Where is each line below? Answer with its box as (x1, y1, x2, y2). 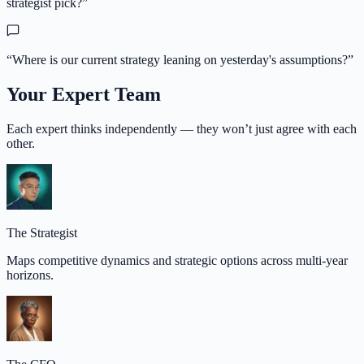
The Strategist (6, 225, 77, 240)
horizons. (6, 267, 54, 282)
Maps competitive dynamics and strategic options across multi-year (6, 253, 348, 267)
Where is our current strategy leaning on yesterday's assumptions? (12, 52, 348, 67)
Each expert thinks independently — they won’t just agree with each (6, 121, 357, 136)
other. (6, 136, 35, 150)
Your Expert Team (6, 83, 161, 105)
